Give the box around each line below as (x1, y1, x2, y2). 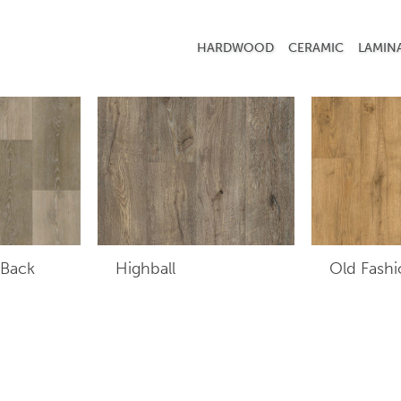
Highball (115, 259, 176, 279)
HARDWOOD (196, 40, 274, 55)
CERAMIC (287, 40, 344, 55)
